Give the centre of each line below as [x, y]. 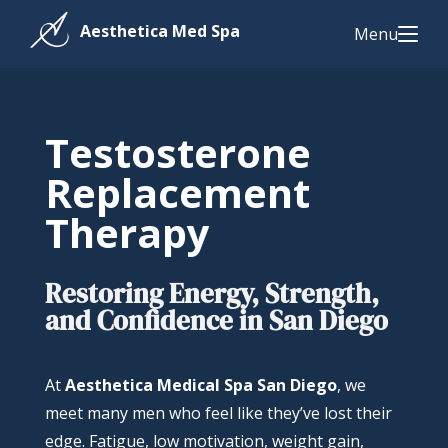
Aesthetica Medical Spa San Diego [200, 385]
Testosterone [177, 152]
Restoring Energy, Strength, [211, 293]
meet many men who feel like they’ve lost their [218, 413]
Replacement [177, 192]
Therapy [127, 232]
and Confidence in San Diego [216, 320]
